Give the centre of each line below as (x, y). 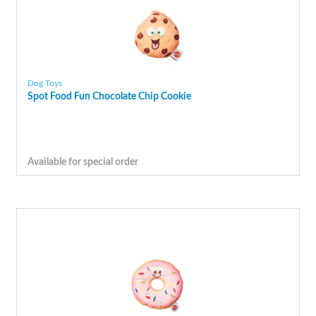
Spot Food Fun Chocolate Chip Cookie (109, 96)
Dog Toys (44, 83)
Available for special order (83, 162)
